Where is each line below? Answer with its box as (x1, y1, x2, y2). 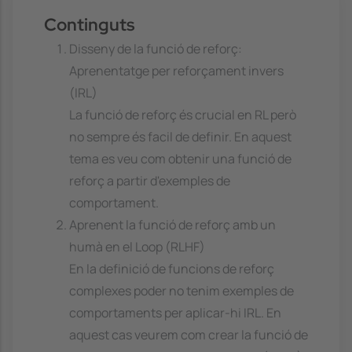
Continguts (44, 12, 135, 36)
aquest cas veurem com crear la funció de (69, 326, 308, 344)
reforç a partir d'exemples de (69, 172, 230, 190)
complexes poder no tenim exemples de (69, 282, 294, 300)
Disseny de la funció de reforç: (69, 40, 242, 58)
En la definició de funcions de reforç (69, 260, 274, 278)
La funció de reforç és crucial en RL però (69, 106, 296, 124)
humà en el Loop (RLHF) (69, 238, 205, 256)
